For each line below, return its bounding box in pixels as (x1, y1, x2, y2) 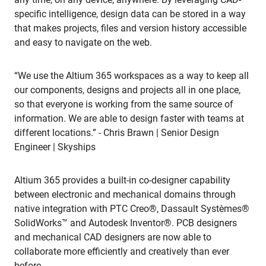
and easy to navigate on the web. (14, 37, 152, 48)
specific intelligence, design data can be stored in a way (14, 8, 246, 20)
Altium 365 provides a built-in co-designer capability (14, 175, 230, 186)
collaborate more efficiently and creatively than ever (14, 246, 229, 257)
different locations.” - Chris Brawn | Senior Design (14, 127, 219, 138)
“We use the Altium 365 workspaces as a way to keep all (14, 70, 249, 81)
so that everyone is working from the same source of (14, 99, 233, 110)
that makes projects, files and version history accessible (14, 23, 246, 34)
